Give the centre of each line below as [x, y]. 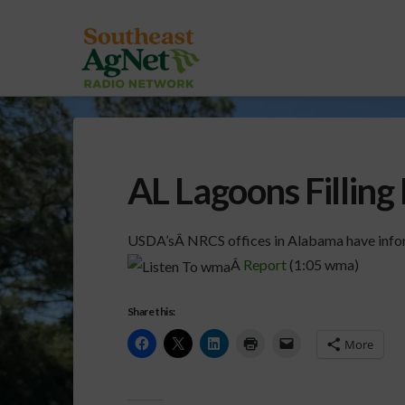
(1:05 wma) [322, 264]
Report [264, 264]
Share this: [151, 312]
